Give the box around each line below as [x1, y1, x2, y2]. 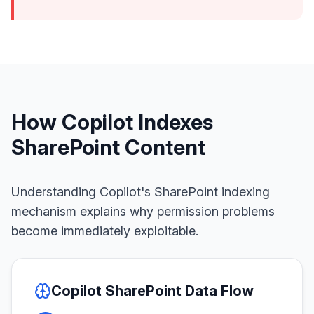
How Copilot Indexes [11, 109, 213, 135]
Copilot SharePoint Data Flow [51, 282, 254, 299]
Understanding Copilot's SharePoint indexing [11, 184, 270, 199]
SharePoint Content [11, 135, 205, 160]
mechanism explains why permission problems [11, 204, 275, 219]
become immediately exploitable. [11, 224, 198, 238]
